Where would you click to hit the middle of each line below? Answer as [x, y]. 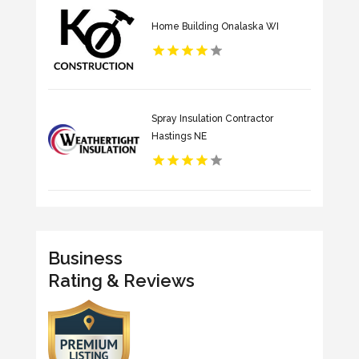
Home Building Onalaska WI [215, 26]
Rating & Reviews [121, 280]
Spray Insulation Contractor [212, 119]
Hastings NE [179, 136]
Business [85, 258]
